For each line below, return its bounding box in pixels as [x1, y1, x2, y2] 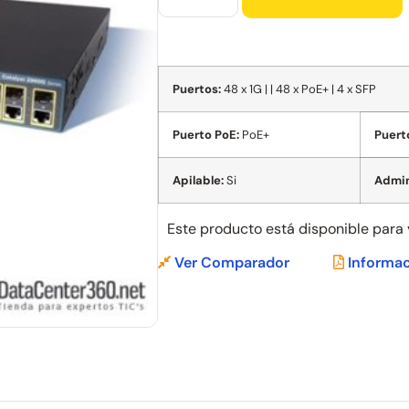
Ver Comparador [170, 253, 289, 272]
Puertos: [172, 81, 221, 97]
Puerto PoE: [172, 127, 239, 142]
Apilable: [172, 173, 224, 188]
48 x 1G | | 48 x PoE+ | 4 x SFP [220, 81, 376, 97]
